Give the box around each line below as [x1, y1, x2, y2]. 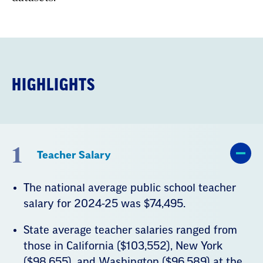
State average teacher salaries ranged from [23, 224, 237, 235]
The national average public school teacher [23, 182, 236, 193]
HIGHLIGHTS [12, 76, 95, 93]
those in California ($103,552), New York [23, 240, 222, 251]
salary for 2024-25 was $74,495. [23, 198, 186, 209]
